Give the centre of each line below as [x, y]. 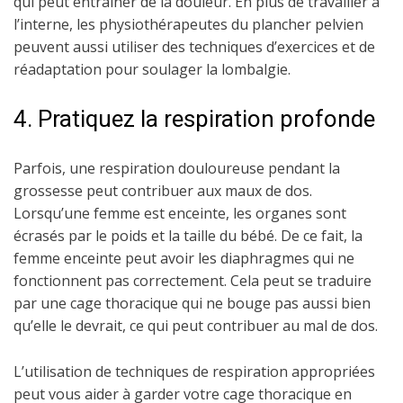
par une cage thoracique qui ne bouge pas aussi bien [192, 303]
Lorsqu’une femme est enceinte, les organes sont [180, 213]
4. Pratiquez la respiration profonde [194, 119]
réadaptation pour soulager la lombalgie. [152, 69]
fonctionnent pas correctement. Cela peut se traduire [193, 281]
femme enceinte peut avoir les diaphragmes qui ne [184, 258]
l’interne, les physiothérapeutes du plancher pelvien [188, 24]
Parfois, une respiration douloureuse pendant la [177, 168]
